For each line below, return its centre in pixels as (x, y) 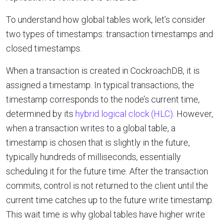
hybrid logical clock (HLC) (124, 113)
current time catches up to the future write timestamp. (110, 200)
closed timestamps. (44, 48)
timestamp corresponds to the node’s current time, (103, 99)
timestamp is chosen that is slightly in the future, (98, 142)
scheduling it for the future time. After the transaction (107, 171)
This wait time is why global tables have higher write (106, 214)
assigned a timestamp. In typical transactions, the (100, 85)
